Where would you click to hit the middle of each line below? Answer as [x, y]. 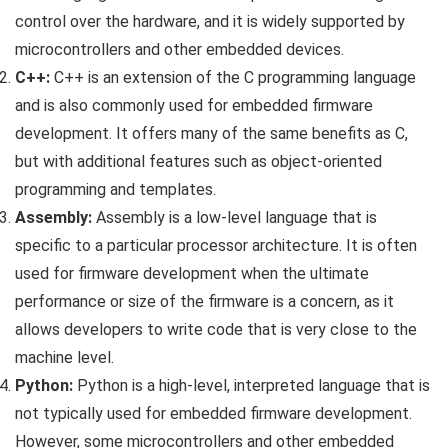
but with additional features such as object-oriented [198, 161]
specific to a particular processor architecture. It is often [216, 245]
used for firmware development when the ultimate [192, 273]
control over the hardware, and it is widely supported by [210, 21]
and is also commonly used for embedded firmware [194, 105]
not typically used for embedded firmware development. [213, 413]
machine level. [64, 357]
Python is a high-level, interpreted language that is [251, 385]
